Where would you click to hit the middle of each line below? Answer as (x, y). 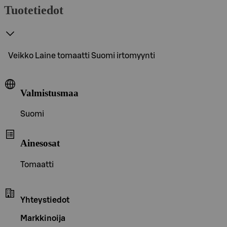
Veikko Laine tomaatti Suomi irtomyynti (82, 55)
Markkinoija (43, 218)
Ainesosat (40, 143)
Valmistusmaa (49, 93)
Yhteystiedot (45, 200)
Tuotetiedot (34, 10)
